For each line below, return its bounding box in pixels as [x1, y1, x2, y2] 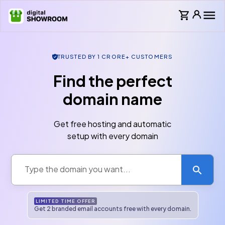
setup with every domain [67, 131, 158, 141]
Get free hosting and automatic [54, 119, 171, 129]
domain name [63, 89, 162, 108]
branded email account [50, 204, 119, 212]
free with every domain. [122, 204, 191, 212]
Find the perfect [53, 71, 172, 90]
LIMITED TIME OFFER [35, 198, 95, 204]
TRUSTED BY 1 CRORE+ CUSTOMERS [58, 53, 173, 60]
